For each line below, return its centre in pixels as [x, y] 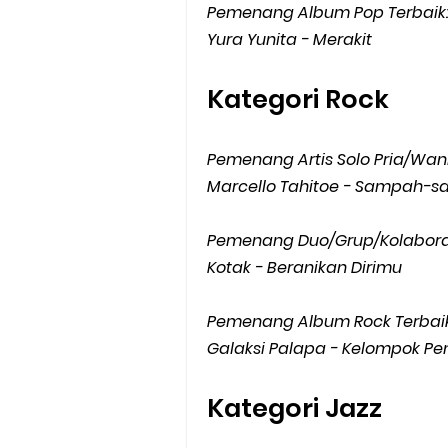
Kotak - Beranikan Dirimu [304, 267]
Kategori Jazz [294, 408]
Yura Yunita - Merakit [289, 39]
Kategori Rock [298, 99]
